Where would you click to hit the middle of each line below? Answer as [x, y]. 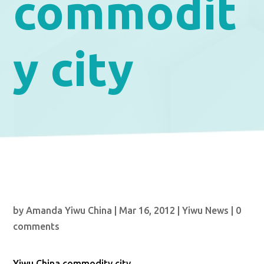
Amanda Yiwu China [69, 210]
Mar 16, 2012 [147, 210]
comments [37, 226]
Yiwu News [206, 210]
